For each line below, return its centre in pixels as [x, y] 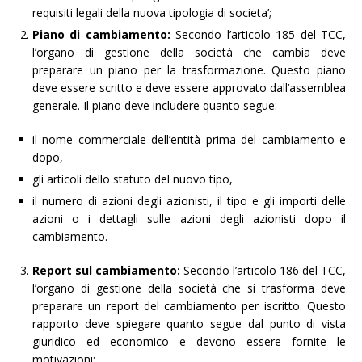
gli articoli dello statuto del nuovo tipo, [133, 179]
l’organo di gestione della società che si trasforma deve [189, 288]
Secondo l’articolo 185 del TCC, [258, 34]
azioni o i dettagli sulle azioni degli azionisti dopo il [189, 218]
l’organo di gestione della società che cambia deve [189, 52]
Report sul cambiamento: [108, 270]
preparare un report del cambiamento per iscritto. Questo [189, 305]
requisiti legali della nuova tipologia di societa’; [152, 12]
